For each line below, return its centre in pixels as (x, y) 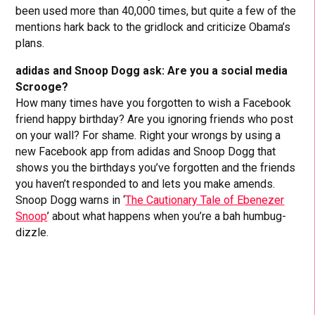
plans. (30, 43)
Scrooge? (42, 86)
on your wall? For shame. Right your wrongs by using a (148, 135)
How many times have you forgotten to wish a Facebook (154, 103)
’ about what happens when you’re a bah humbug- (167, 216)
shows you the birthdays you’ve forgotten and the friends (156, 167)
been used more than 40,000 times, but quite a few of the (156, 11)
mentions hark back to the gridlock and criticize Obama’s (153, 27)
